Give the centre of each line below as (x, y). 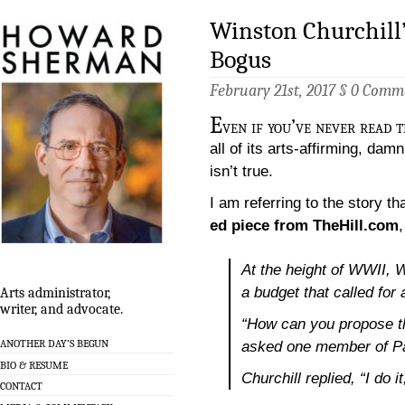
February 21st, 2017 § (280, 91)
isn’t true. (241, 171)
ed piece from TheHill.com (304, 225)
